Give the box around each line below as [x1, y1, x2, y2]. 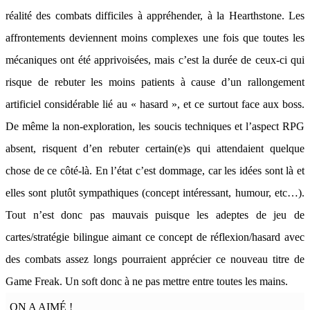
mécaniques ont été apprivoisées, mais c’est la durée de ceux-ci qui [6, 54, 304, 66]
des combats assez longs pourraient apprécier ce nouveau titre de [6, 253, 304, 265]
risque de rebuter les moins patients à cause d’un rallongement [6, 76, 304, 88]
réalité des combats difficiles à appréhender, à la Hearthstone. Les [6, 10, 304, 21]
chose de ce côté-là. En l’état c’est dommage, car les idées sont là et [6, 165, 304, 176]
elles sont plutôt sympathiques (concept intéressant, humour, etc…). [6, 187, 304, 199]
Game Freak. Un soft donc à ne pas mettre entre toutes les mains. [6, 275, 288, 287]
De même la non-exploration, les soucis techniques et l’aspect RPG [6, 120, 304, 132]
